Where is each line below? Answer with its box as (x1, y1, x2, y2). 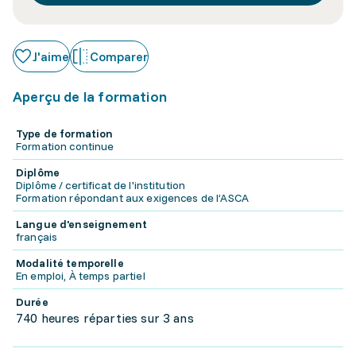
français (16, 230, 58, 244)
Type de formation (16, 126, 114, 141)
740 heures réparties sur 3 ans (16, 310, 194, 326)
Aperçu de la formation (13, 87, 167, 106)
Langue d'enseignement (16, 217, 147, 231)
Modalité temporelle (16, 256, 124, 270)
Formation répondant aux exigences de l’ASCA (16, 191, 250, 205)
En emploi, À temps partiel (16, 269, 145, 283)
